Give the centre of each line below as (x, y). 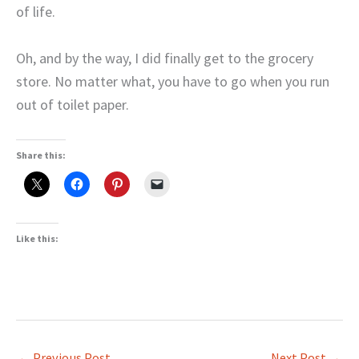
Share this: (41, 155)
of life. (36, 12)
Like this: (37, 238)
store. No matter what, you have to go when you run (173, 81)
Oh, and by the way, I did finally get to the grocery (165, 58)
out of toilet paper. (73, 104)
